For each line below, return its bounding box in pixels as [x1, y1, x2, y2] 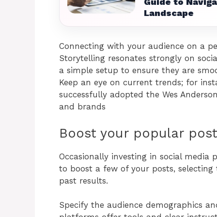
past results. [59, 175, 108, 186]
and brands [59, 102, 106, 111]
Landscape [144, 8, 194, 18]
